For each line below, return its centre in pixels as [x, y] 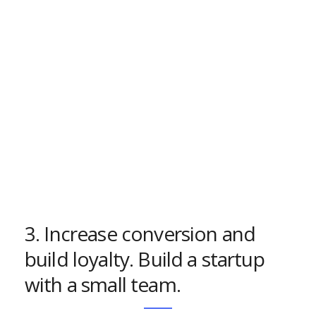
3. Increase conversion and [140, 233]
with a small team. [103, 284]
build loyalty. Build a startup [145, 259]
